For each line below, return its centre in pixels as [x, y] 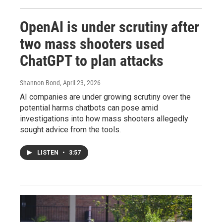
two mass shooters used [92, 44]
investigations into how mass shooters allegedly [104, 119]
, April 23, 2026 [80, 83]
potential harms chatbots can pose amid [89, 108]
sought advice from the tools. [70, 130]
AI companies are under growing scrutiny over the [105, 97]
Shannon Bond [40, 83]
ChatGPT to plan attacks [92, 61]
